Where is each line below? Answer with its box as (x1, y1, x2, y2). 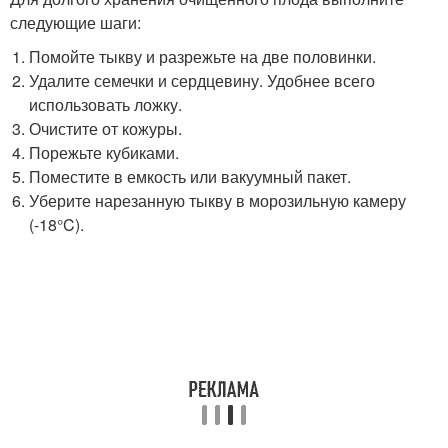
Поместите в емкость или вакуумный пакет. (29, 165, 352, 188)
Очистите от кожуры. (29, 117, 183, 140)
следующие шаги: (10, 11, 141, 34)
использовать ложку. (29, 93, 183, 116)
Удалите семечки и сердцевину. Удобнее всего (29, 69, 376, 92)
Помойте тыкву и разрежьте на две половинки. (29, 45, 377, 68)
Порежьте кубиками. (29, 141, 180, 164)
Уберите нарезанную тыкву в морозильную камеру (29, 189, 407, 212)
